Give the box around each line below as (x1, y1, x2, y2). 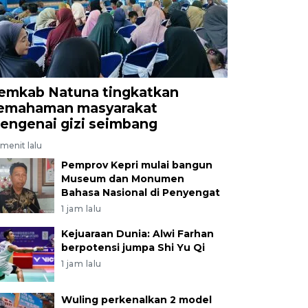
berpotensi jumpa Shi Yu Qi (60, 241, 205, 254)
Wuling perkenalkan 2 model (60, 293, 212, 306)
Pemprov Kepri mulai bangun (60, 158, 212, 171)
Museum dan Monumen (60, 172, 184, 185)
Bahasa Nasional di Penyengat (60, 186, 220, 199)
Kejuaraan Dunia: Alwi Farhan (60, 227, 214, 240)
